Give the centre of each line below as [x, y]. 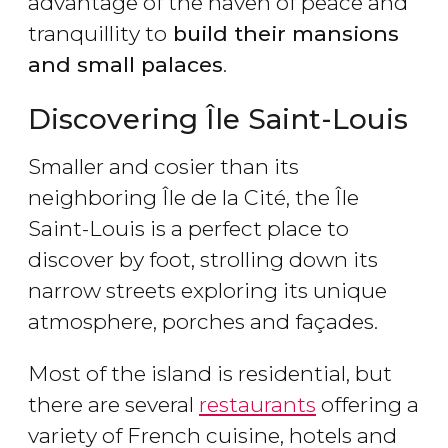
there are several [113, 405]
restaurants [257, 405]
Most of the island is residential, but [210, 374]
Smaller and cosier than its [163, 167]
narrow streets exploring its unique [207, 291]
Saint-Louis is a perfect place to [188, 229]
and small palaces [125, 65]
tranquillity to [97, 34]
